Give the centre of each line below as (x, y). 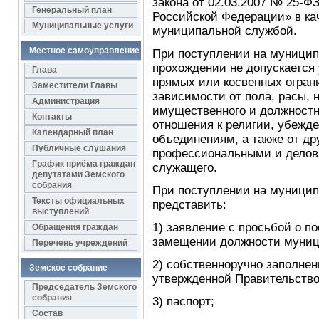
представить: (189, 205)
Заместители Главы (74, 85)
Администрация (66, 101)
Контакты (52, 117)
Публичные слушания (79, 148)
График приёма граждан (83, 164)
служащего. (184, 168)
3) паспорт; (183, 302)
